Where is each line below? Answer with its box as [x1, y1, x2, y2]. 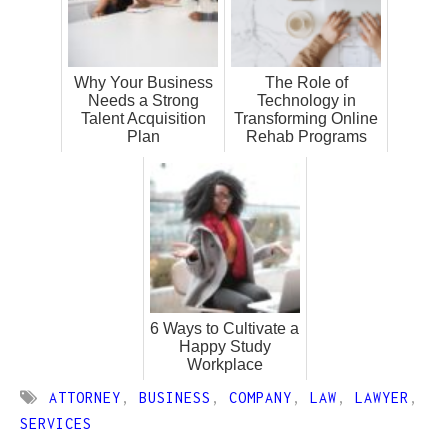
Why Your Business [73, 74, 213, 92]
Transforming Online [234, 110, 378, 128]
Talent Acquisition [80, 110, 206, 128]
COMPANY [228, 389, 292, 407]
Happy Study [178, 338, 271, 356]
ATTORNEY [48, 389, 121, 407]
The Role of [264, 74, 348, 92]
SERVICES [20, 415, 92, 433]
